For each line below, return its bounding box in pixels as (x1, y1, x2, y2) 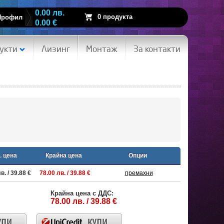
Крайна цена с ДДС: (50, 189, 113, 197)
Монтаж (86, 43, 117, 54)
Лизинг (41, 43, 70, 54)
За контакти (133, 43, 180, 54)
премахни (124, 169, 153, 176)
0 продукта (97, 13, 132, 20)
